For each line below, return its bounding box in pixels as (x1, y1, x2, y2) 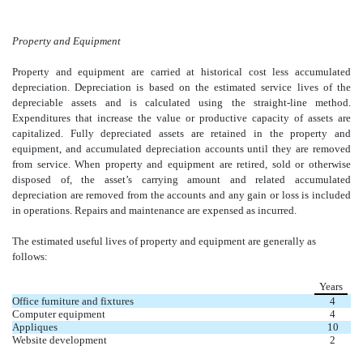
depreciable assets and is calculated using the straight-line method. (12, 96, 351, 109)
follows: (12, 250, 48, 263)
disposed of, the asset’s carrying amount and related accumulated (12, 173, 351, 186)
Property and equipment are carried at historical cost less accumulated (12, 65, 351, 78)
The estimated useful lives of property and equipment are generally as (12, 234, 316, 247)
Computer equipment (12, 307, 110, 320)
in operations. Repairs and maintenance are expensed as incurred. (12, 203, 297, 216)
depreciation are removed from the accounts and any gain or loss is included (12, 188, 351, 201)
